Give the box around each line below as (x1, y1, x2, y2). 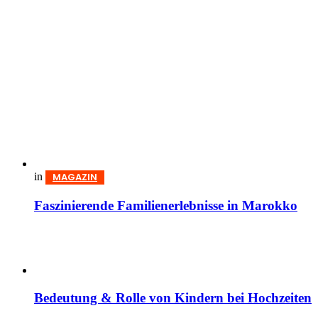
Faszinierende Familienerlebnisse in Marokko (34, 197, 297, 213)
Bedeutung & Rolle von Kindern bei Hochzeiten (34, 290, 312, 306)
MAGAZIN (53, 170, 97, 185)
